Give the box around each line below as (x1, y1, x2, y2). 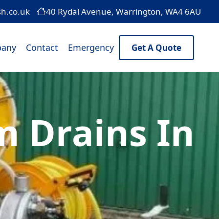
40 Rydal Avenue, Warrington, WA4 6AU (46, 6, 201, 17)
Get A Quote (131, 42, 181, 53)
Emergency (68, 42, 114, 53)
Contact (26, 42, 58, 53)
